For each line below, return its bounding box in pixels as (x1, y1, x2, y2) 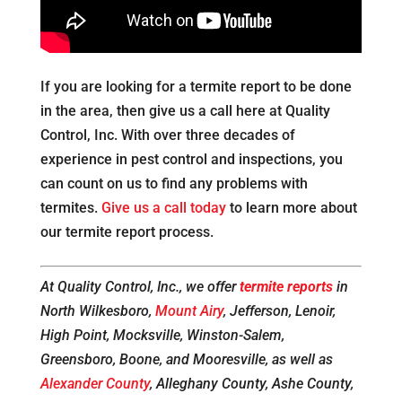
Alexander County (39, 375, 150, 393)
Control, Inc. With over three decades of (39, 127, 295, 144)
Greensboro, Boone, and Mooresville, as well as (39, 351, 333, 369)
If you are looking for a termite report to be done (39, 78, 352, 96)
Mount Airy (154, 302, 223, 320)
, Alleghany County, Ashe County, (149, 375, 354, 393)
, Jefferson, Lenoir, (223, 302, 336, 320)
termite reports (239, 278, 333, 296)
